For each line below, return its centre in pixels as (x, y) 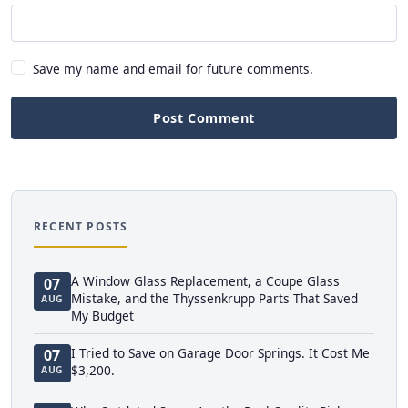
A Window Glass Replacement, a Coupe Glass (205, 280)
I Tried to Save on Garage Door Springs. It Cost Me (220, 352)
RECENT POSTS (81, 227)
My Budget (102, 315)
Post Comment (204, 118)
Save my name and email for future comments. (173, 68)
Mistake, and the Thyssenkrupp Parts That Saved (214, 298)
